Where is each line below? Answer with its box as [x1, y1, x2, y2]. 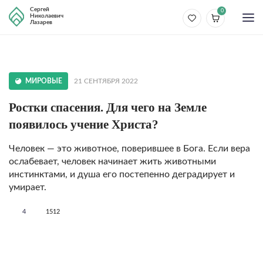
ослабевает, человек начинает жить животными [9, 157, 216, 166]
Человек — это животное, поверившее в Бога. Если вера [9, 144, 250, 153]
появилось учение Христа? [9, 117, 159, 131]
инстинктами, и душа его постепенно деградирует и [9, 170, 235, 179]
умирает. [9, 183, 46, 192]
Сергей [30, 6, 49, 12]
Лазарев [30, 19, 52, 25]
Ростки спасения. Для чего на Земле [9, 100, 207, 114]
